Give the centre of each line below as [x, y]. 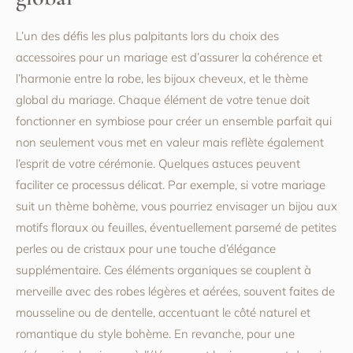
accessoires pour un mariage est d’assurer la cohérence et [169, 58]
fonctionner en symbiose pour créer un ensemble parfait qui [174, 121]
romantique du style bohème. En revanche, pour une [155, 334]
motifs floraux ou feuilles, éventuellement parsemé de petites [176, 228]
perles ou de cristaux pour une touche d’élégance [146, 249]
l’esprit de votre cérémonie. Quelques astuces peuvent [158, 164]
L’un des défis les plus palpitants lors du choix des [147, 36]
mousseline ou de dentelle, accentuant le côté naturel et [163, 313]
